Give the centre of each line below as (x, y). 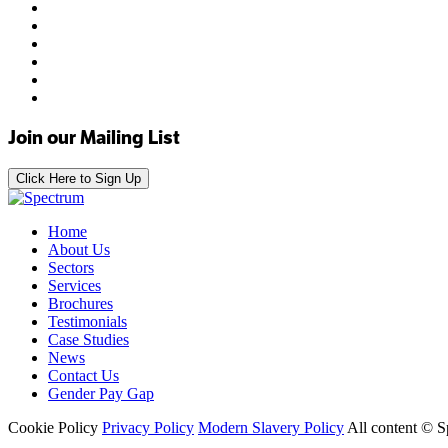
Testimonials (87, 321)
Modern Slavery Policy (271, 427)
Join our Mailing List (94, 138)
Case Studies (88, 339)
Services (74, 285)
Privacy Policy (148, 427)
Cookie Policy (53, 427)
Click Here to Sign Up (78, 178)
